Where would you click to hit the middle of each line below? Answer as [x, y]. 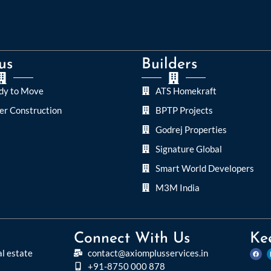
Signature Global [188, 149]
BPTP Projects [184, 110]
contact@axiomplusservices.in [148, 253]
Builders [169, 64]
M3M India [177, 187]
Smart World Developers [204, 168]
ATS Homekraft [186, 90]
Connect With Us [132, 238]
